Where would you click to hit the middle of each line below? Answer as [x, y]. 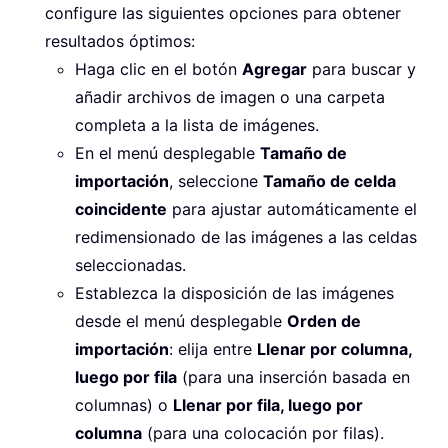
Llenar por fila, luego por [268, 404]
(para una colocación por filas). [263, 432]
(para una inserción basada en [293, 376]
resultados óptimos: [120, 40]
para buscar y [361, 68]
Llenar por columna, [334, 348]
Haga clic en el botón [158, 68]
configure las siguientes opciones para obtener [223, 12]
